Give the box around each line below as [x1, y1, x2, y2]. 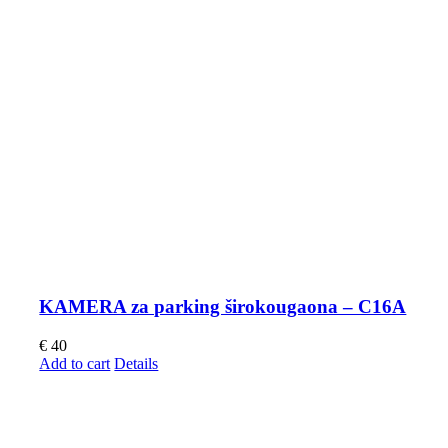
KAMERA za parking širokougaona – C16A [39, 296, 407, 318]
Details [114, 355, 159, 373]
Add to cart [39, 355, 111, 373]
